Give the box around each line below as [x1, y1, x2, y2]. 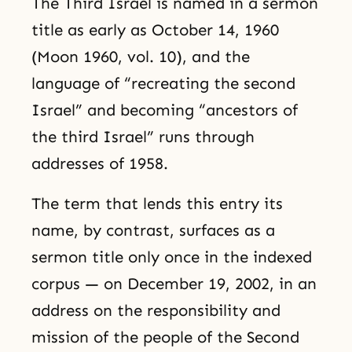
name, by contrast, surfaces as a [31, 221, 275, 240]
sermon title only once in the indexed [31, 247, 312, 267]
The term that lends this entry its [31, 194, 283, 214]
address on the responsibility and [31, 301, 280, 321]
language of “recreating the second [31, 74, 295, 93]
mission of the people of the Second [31, 328, 299, 347]
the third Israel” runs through [31, 127, 255, 147]
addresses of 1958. [31, 154, 168, 174]
